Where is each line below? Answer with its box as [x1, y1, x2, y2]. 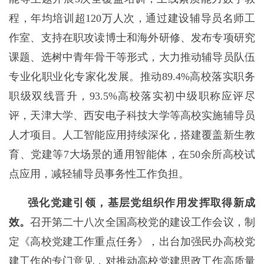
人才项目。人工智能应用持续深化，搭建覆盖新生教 [9, 129, 255, 141]
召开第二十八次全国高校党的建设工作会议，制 [30, 216, 256, 228]
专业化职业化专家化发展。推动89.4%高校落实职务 [9, 71, 255, 82]
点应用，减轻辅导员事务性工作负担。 [9, 168, 189, 180]
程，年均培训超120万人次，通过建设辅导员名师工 [9, 12, 255, 24]
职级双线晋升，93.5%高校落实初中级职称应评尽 [9, 90, 255, 102]
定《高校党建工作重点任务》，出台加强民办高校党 [9, 236, 255, 247]
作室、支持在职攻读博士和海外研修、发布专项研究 [9, 32, 255, 44]
